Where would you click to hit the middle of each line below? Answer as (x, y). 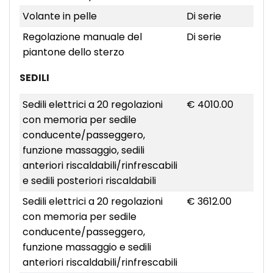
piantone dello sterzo (73, 52)
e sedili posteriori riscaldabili (89, 181)
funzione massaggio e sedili (87, 247)
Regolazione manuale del (82, 37)
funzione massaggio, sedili (83, 151)
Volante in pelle (59, 16)
